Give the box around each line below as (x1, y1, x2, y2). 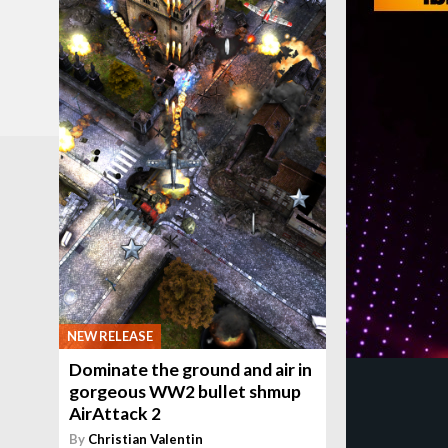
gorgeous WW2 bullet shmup (69, 381, 302, 403)
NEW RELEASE (67, 328, 154, 345)
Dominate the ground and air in (69, 359, 313, 381)
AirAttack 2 (69, 403, 162, 425)
